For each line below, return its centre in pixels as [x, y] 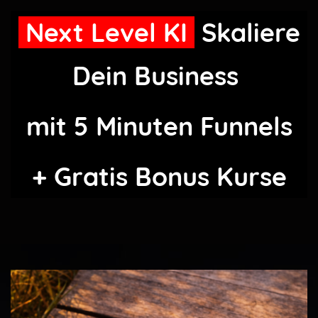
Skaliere [247, 32]
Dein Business [159, 76]
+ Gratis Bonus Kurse [159, 176]
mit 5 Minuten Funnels [159, 126]
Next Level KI [106, 32]
